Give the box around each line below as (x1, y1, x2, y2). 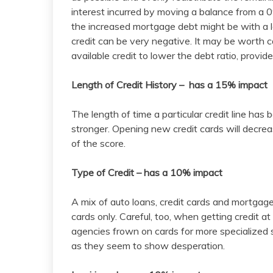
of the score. (71, 137, 126, 150)
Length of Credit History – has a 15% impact (71, 79, 268, 91)
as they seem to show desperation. (71, 239, 225, 252)
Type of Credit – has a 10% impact (71, 166, 222, 179)
